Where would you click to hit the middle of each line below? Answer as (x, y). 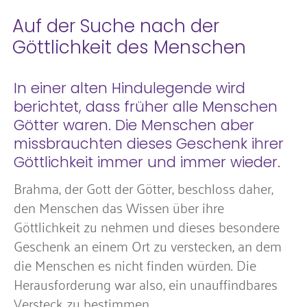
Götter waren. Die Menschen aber (134, 125)
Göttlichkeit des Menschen (129, 47)
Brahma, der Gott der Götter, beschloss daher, (144, 187)
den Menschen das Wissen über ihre (119, 207)
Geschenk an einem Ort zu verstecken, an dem (148, 245)
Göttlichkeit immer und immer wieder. (147, 162)
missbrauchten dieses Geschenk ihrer (149, 144)
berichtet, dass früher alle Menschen (146, 107)
